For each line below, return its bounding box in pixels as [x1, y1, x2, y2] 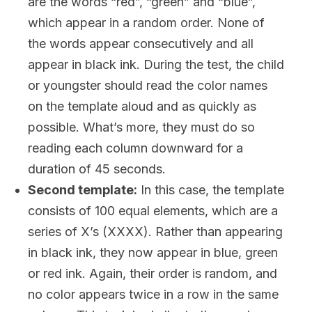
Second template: [28, 182, 137, 197]
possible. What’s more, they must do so [28, 120, 255, 134]
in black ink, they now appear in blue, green [28, 245, 278, 260]
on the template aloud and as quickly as [28, 99, 256, 114]
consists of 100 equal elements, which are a [28, 203, 278, 218]
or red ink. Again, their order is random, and [28, 266, 277, 281]
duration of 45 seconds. [28, 162, 166, 176]
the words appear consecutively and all [28, 36, 253, 51]
